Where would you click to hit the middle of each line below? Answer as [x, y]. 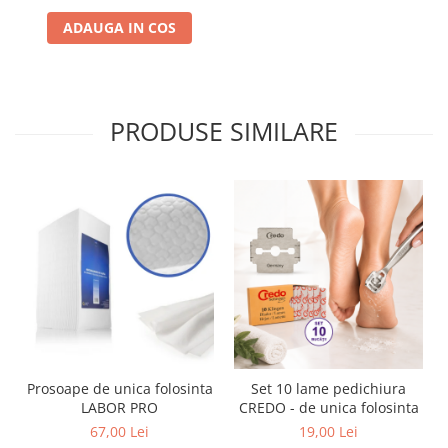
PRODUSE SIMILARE [224, 131]
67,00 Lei [119, 431]
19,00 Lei [328, 431]
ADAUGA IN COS [119, 27]
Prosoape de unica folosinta [119, 388]
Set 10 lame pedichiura [328, 388]
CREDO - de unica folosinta [328, 407]
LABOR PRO [119, 407]
